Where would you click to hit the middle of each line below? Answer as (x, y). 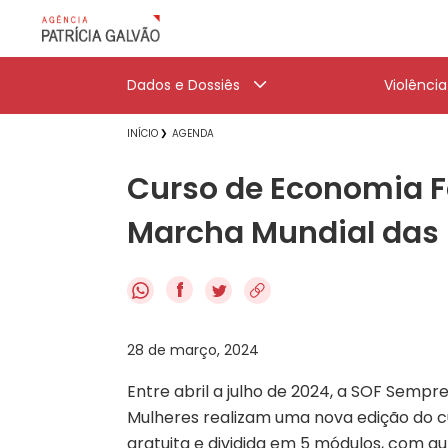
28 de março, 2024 (193, 349)
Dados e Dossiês (183, 85)
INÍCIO (142, 133)
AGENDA (193, 133)
